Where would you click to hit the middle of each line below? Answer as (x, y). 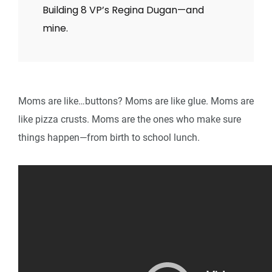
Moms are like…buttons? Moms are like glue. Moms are (136, 101)
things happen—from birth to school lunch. (109, 137)
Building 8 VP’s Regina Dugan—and (123, 10)
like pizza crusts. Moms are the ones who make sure (130, 119)
